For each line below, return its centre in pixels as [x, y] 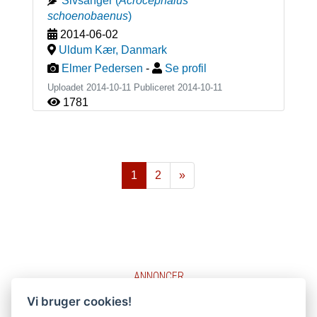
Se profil [185, 68]
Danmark [144, 50]
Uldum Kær [87, 50]
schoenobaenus [87, 16]
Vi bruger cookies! [80, 301]
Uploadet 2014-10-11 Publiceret [112, 87]
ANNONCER [158, 276]
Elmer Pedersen [102, 68]
